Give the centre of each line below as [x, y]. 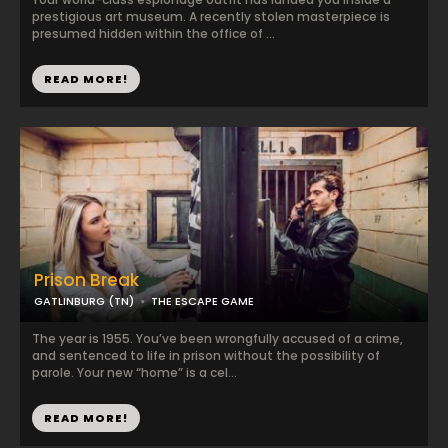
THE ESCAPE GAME [202, 301]
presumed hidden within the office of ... [153, 33]
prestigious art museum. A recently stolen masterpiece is [211, 16]
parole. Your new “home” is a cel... [134, 372]
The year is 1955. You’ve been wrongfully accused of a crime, [217, 338]
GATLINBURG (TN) [84, 301]
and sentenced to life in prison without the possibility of [206, 355]
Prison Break [86, 280]
